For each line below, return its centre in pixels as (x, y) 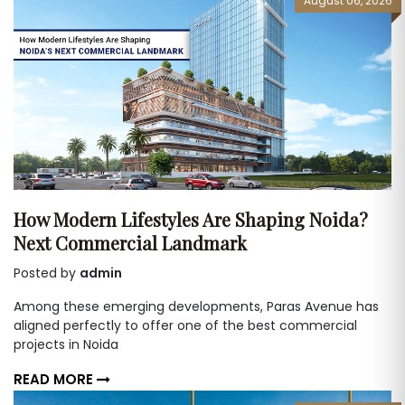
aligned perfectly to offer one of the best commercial (185, 325)
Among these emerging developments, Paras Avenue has (196, 306)
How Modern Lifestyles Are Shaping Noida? (191, 219)
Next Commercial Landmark (130, 242)
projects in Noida (66, 344)
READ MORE (55, 379)
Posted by (47, 273)
